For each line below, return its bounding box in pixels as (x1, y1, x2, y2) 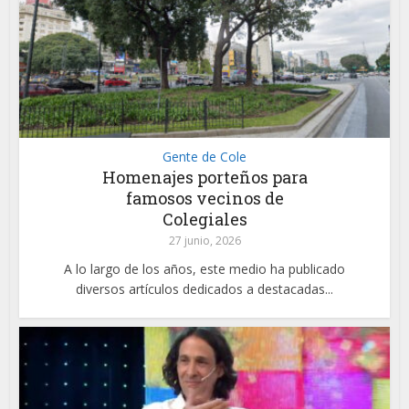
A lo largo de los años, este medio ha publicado (64, 260, 345, 278)
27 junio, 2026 (168, 233, 241, 249)
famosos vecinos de (125, 187, 284, 210)
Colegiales (162, 208, 247, 231)
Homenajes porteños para (101, 166, 308, 189)
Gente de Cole (163, 148, 246, 166)
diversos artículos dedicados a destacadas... (76, 280, 333, 299)
